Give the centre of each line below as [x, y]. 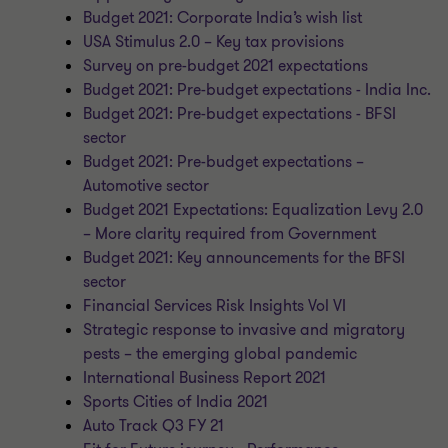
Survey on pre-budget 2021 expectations [226, 66]
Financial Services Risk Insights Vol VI [215, 306]
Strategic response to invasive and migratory [244, 330]
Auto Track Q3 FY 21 [154, 426]
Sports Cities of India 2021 [176, 402]
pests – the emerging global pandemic [220, 354]
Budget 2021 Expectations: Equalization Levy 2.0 [253, 210]
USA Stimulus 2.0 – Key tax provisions [214, 42]
